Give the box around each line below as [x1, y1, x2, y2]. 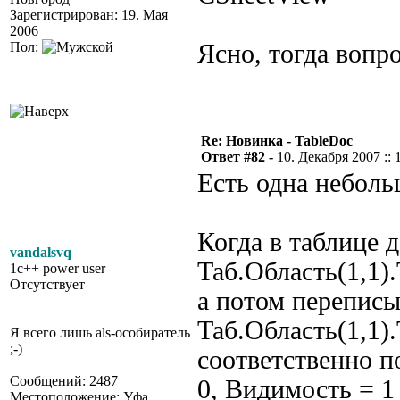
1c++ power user [10, 261, 105, 276]
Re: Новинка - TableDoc [201, 133, 353, 148]
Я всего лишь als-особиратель [10, 325, 190, 340]
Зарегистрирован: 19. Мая [10, 7, 168, 22]
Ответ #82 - [201, 149, 277, 164]
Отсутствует [10, 277, 85, 292]
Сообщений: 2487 [10, 373, 118, 388]
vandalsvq [10, 245, 71, 260]
